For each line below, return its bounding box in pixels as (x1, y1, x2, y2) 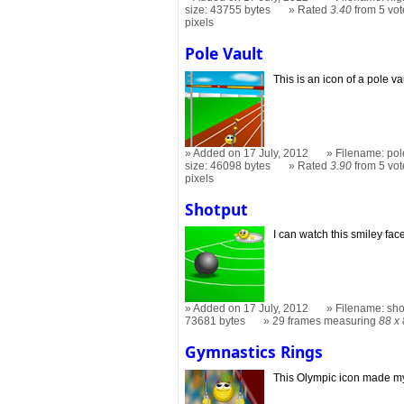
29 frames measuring (272, 315, 380, 328)
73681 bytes (185, 315, 246, 328)
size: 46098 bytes (185, 159, 271, 172)
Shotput (185, 197, 249, 220)
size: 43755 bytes (185, 3, 271, 16)
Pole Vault (185, 41, 264, 64)
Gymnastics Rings (185, 341, 324, 363)
